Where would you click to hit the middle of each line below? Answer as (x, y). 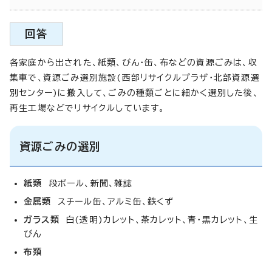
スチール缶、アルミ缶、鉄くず (116, 201)
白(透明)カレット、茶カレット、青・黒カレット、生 (162, 219)
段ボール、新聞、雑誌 (90, 183)
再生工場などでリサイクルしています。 (87, 108)
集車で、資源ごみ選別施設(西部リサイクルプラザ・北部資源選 (135, 77)
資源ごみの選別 (60, 146)
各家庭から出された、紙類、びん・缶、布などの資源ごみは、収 (134, 62)
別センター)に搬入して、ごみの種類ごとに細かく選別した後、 (134, 93)
